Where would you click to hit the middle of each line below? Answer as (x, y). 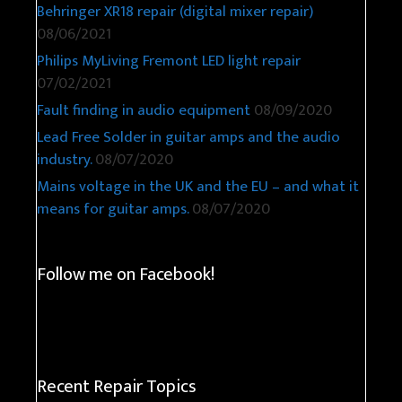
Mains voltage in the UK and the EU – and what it (198, 186)
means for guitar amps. (113, 209)
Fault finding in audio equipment (144, 110)
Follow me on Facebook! (126, 274)
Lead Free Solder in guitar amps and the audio (188, 137)
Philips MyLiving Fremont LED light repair (169, 61)
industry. (64, 159)
